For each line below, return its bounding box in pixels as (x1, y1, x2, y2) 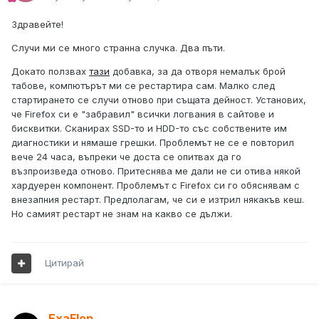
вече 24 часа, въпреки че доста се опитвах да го (11, 151, 241, 163)
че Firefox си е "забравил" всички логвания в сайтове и (11, 108, 274, 120)
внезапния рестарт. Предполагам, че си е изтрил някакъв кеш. (11, 194, 304, 206)
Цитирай (45, 257, 84, 269)
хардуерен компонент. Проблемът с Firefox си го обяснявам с (11, 179, 300, 192)
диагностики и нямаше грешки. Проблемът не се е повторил (11, 137, 294, 149)
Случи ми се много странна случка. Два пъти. (11, 42, 225, 54)
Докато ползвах (11, 66, 89, 78)
